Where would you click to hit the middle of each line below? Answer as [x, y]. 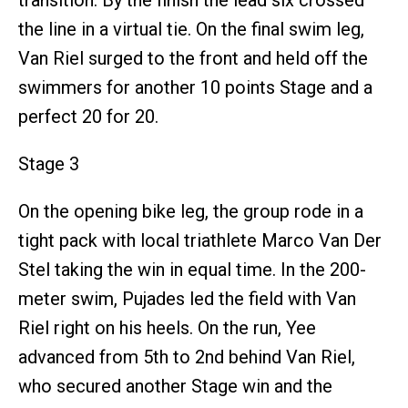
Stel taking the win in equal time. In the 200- [192, 269]
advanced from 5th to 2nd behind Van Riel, [187, 357]
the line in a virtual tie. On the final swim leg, [191, 29]
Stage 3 [49, 163]
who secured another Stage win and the [175, 386]
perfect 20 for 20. [88, 116]
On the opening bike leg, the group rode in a [191, 211]
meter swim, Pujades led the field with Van [187, 298]
